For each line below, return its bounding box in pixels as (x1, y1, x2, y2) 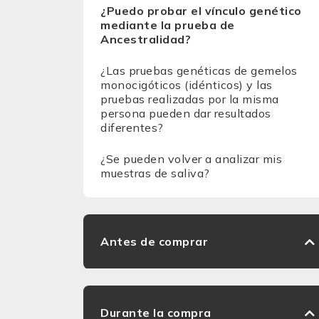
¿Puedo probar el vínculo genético (100, 4, 302, 18)
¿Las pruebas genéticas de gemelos (100, 63, 298, 78)
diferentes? (100, 120, 164, 135)
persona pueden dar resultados (100, 106, 271, 120)
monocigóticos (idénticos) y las (100, 78, 273, 92)
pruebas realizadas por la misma (100, 92, 279, 106)
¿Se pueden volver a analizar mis (100, 152, 282, 166)
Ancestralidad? (100, 32, 191, 46)
